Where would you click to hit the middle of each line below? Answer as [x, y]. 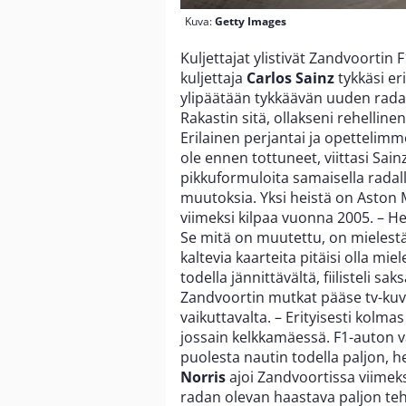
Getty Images [251, 22]
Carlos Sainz [292, 78]
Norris [205, 377]
